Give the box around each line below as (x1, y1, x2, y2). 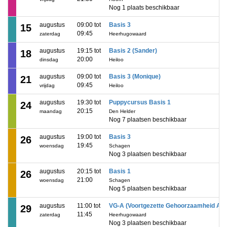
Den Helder (109, 108, 135, 114)
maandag (40, 108, 62, 114)
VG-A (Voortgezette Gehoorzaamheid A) (109, 202, 223, 209)
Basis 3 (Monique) (109, 73, 161, 80)
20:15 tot (77, 168, 101, 175)
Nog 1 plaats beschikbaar (109, 4, 179, 11)
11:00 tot (77, 202, 100, 209)
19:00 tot (77, 133, 101, 140)
